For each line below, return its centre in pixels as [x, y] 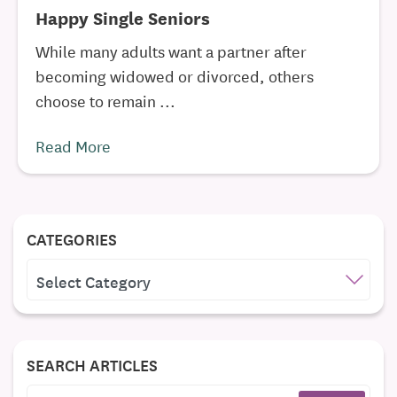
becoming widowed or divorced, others [175, 75]
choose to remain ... [105, 100]
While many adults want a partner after [171, 51]
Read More [73, 145]
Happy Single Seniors [123, 17]
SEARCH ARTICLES [92, 364]
